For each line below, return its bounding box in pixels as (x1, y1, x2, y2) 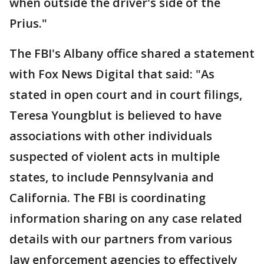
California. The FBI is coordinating (9, 189, 206, 206)
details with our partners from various (9, 230, 232, 247)
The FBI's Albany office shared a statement (9, 45, 255, 61)
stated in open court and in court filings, (9, 86, 242, 103)
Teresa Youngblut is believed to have (9, 107, 222, 123)
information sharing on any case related (9, 210, 242, 226)
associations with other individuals (9, 127, 212, 144)
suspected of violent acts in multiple (9, 148, 220, 164)
